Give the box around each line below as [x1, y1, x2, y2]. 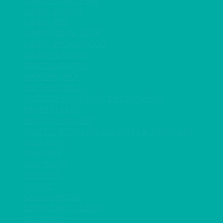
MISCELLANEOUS [24, 60, 89, 71]
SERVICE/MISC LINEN [24, 203, 104, 214]
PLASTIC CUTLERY [24, 115, 93, 126]
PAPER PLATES [24, 104, 79, 115]
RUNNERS [24, 170, 62, 181]
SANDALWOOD [24, 192, 81, 203]
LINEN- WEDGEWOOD [24, 38, 107, 49]
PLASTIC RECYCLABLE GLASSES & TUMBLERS [24, 126, 193, 137]
